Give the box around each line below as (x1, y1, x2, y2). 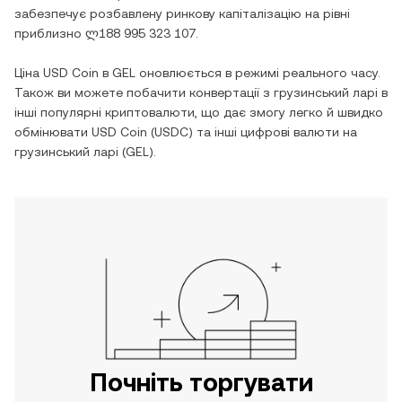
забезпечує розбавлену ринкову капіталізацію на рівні (14, 6, 350, 21)
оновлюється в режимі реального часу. (135, 66, 380, 80)
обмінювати (14, 125, 92, 139)
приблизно (14, 26, 85, 40)
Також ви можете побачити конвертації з (14, 85, 274, 100)
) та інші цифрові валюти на (188, 125, 357, 139)
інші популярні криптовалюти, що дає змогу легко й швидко (14, 105, 383, 119)
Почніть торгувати (89, 368, 313, 397)
